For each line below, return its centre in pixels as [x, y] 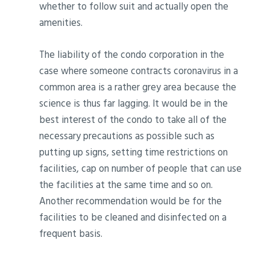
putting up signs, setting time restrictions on [134, 152]
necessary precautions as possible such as [127, 135]
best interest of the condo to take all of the [133, 119]
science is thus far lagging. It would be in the [134, 103]
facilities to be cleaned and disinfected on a [133, 217]
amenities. [61, 22]
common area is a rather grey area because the [138, 86]
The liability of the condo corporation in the [132, 54]
